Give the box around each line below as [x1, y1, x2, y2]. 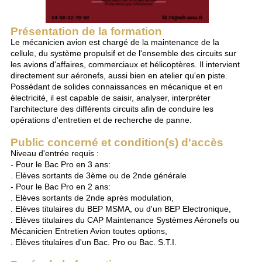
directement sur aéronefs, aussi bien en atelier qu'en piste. [11, 70, 228, 80]
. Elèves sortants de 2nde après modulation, [11, 192, 174, 202]
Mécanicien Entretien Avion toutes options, [11, 226, 168, 236]
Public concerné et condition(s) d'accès [11, 136, 224, 149]
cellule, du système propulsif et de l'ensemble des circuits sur [11, 48, 237, 58]
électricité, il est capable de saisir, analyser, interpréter [11, 92, 211, 102]
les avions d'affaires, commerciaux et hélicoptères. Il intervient [11, 59, 240, 69]
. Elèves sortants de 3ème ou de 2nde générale [11, 170, 187, 180]
